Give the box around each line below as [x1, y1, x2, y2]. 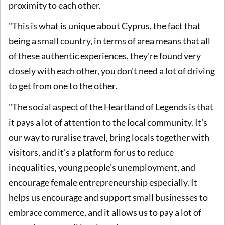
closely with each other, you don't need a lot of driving [9, 65, 215, 77]
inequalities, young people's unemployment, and [9, 161, 195, 173]
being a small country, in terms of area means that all [9, 35, 210, 47]
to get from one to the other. [9, 80, 119, 92]
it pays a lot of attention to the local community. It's [9, 116, 207, 128]
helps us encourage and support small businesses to [9, 191, 208, 203]
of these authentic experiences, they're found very [9, 50, 201, 62]
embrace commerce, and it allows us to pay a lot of [9, 206, 201, 218]
